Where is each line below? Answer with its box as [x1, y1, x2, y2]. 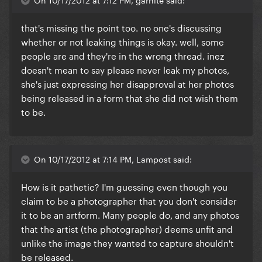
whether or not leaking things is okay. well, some [21, 34, 224, 49]
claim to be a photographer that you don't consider [21, 193, 237, 208]
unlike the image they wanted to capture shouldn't [21, 235, 234, 250]
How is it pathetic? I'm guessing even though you [21, 179, 227, 194]
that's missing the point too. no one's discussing [21, 20, 222, 35]
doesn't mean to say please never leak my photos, [21, 62, 229, 77]
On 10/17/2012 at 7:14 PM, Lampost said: [32, 152, 192, 166]
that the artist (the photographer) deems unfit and [21, 221, 233, 236]
